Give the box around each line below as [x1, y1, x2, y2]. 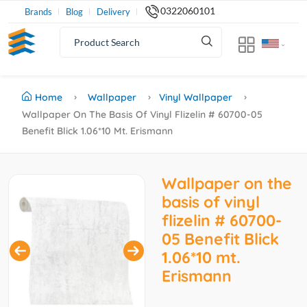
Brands [25, 5, 52, 17]
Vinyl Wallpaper [159, 90, 232, 103]
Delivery [97, 5, 130, 17]
